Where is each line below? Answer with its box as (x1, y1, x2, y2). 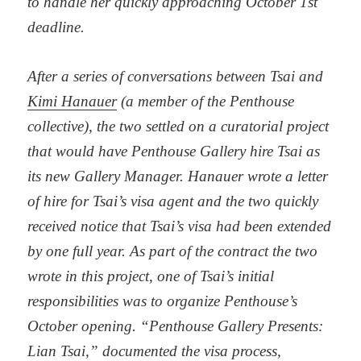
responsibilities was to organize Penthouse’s (27, 293, 298, 310)
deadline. (27, 19, 85, 35)
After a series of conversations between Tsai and (27, 68, 324, 85)
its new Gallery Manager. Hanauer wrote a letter (27, 168, 329, 185)
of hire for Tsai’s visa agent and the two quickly (27, 193, 319, 210)
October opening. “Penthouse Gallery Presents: (27, 317, 324, 335)
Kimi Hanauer (27, 93, 118, 110)
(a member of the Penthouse (117, 93, 295, 110)
